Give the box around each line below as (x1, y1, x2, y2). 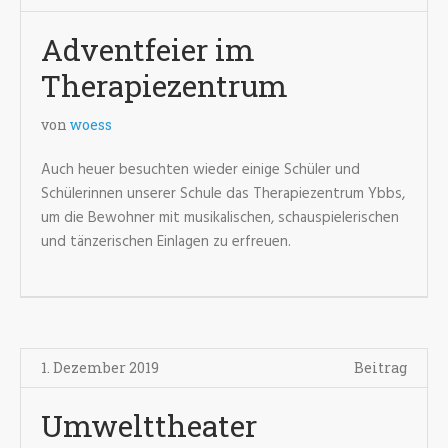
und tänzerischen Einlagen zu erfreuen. (41, 230, 291, 254)
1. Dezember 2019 (41, 358, 159, 377)
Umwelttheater (41, 406, 257, 445)
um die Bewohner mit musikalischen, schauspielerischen (41, 206, 399, 230)
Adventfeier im (41, 30, 255, 69)
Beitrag (354, 358, 407, 377)
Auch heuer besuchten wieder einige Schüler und (41, 158, 360, 182)
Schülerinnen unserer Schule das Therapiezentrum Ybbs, (41, 182, 405, 206)
